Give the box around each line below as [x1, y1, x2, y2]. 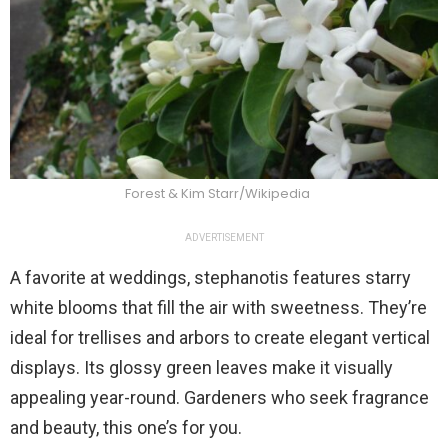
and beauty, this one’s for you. [10, 416, 242, 438]
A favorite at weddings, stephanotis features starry [10, 266, 411, 288]
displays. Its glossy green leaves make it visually [10, 356, 393, 378]
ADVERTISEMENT [184, 231, 264, 243]
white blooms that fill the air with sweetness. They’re [10, 296, 427, 318]
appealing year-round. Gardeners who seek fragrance [10, 386, 429, 408]
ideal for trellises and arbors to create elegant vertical [10, 326, 430, 348]
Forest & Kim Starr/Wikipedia [125, 183, 313, 203]
